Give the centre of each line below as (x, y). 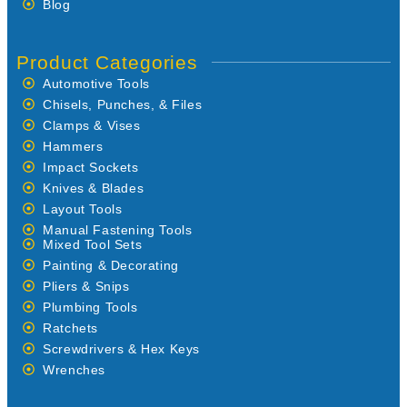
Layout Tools (83, 208)
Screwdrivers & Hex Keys (122, 348)
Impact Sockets (91, 167)
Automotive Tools (96, 83)
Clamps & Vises (92, 125)
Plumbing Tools (90, 307)
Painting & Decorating (111, 265)
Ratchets (71, 328)
